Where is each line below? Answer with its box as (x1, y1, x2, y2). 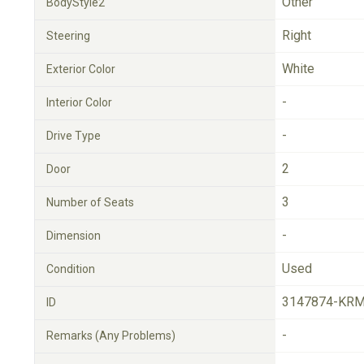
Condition (46, 262, 95, 275)
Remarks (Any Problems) (46, 329, 175, 342)
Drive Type (46, 129, 101, 142)
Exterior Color (46, 63, 115, 76)
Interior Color (46, 96, 112, 109)
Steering (46, 29, 90, 42)
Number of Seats (46, 196, 134, 209)
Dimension (46, 229, 101, 242)
